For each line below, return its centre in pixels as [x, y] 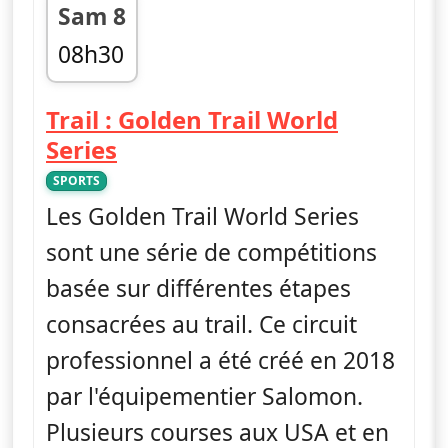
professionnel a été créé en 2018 [220, 360]
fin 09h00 [107, 89]
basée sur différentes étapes [198, 288]
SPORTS [76, 180]
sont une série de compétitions [211, 252]
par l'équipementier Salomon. [204, 396]
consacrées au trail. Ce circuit [201, 324]
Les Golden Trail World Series [202, 216]
